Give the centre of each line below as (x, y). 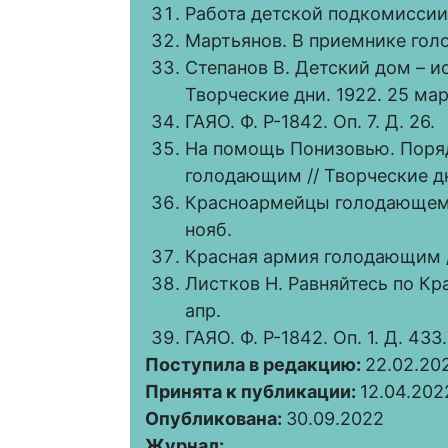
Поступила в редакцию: (255, 365)
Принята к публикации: (252, 392)
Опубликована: (215, 419)
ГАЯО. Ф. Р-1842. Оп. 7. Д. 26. (310, 122)
